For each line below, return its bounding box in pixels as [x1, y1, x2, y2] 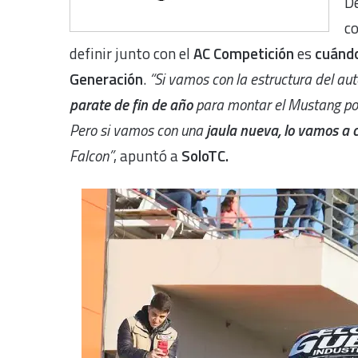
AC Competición [190, 41, 294, 65]
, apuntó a [113, 143, 181, 167]
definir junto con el [70, 41, 190, 65]
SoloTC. [181, 143, 229, 167]
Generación [70, 66, 143, 90]
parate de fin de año [70, 92, 196, 116]
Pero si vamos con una [70, 117, 203, 141]
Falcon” [70, 143, 113, 167]
